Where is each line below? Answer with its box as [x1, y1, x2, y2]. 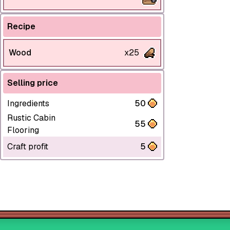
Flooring [7, 124, 39, 136]
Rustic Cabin [7, 112, 55, 123]
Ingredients [7, 98, 49, 109]
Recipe [7, 21, 35, 32]
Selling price [7, 77, 58, 88]
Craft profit [7, 141, 48, 152]
